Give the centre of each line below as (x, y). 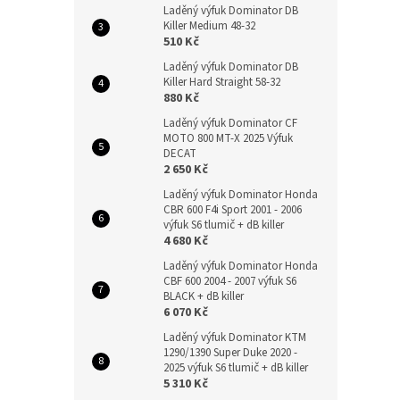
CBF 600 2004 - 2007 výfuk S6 (230, 281)
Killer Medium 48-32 (209, 26)
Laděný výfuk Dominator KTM (235, 337)
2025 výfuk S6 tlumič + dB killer (236, 368)
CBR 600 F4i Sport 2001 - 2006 (233, 210)
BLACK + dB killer (204, 296)
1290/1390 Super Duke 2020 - (230, 353)
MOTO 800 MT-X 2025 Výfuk (228, 138)
